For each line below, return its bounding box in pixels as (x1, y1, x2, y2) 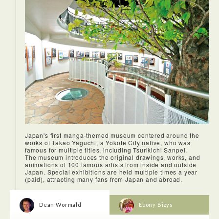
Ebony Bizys (139, 201, 174, 208)
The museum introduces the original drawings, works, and (25, 153, 200, 161)
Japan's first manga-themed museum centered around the (25, 131, 199, 139)
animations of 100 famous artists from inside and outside (25, 160, 197, 169)
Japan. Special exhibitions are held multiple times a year (25, 167, 198, 176)
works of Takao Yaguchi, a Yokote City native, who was (25, 138, 191, 147)
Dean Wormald (39, 201, 82, 208)
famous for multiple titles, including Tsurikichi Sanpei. (25, 145, 188, 154)
